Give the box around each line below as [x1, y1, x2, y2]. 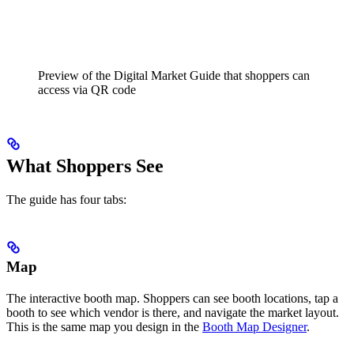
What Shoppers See [6, 155, 164, 176]
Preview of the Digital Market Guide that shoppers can [38, 68, 310, 82]
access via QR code [38, 82, 136, 96]
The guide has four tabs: [6, 192, 126, 206]
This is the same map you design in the [6, 319, 202, 333]
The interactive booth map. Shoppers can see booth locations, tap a [6, 291, 338, 305]
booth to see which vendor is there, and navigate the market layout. [6, 305, 339, 319]
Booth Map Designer [202, 319, 307, 333]
